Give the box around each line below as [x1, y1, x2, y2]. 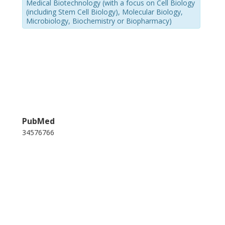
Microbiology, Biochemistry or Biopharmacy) [26, 16, 172, 26]
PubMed [22, 116, 55, 127]
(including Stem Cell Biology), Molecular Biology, [26, 7, 183, 17]
